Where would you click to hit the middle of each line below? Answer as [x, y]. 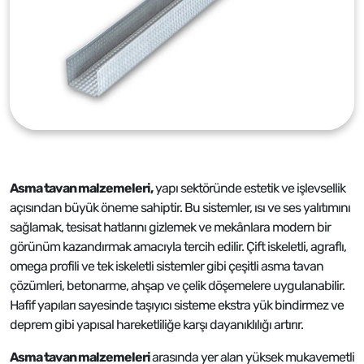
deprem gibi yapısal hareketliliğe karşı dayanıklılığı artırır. [156, 325]
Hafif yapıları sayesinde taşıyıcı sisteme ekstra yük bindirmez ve [177, 305]
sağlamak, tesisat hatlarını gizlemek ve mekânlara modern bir [170, 227]
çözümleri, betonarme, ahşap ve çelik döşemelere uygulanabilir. [177, 286]
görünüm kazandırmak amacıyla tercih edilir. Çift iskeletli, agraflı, [178, 247]
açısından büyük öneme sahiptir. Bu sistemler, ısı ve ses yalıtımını [180, 208]
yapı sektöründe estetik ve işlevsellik [249, 188]
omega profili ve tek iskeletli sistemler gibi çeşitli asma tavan [167, 266]
